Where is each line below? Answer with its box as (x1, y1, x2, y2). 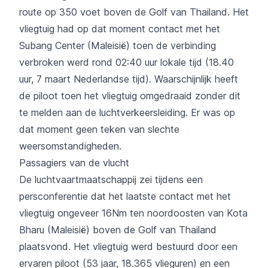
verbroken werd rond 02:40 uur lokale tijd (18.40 (19, 56, 234, 68)
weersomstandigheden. (19, 139, 121, 152)
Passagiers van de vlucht (19, 156, 129, 169)
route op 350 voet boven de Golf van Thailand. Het (19, 5, 249, 18)
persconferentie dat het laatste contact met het (19, 190, 231, 202)
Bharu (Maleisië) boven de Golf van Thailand (19, 223, 217, 236)
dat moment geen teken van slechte (19, 123, 179, 135)
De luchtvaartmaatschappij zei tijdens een (19, 173, 203, 185)
